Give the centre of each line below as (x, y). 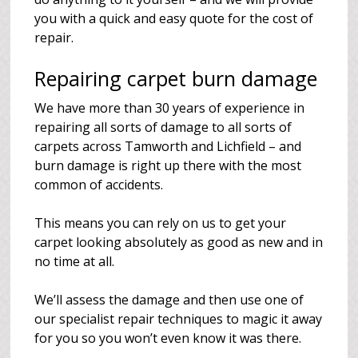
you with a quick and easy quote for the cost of (174, 18)
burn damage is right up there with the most (168, 165)
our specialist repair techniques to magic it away (179, 319)
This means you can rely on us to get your (161, 223)
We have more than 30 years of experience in (170, 108)
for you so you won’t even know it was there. (168, 338)
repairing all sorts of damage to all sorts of (163, 127)
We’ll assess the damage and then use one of (169, 300)
